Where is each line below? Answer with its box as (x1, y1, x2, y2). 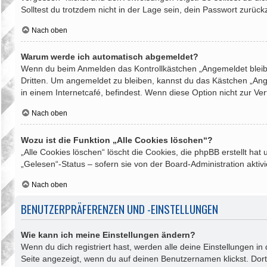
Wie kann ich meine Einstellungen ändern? (21, 229, 195, 240)
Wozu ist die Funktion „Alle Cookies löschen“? (21, 135, 213, 145)
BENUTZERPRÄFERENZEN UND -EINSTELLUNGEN (21, 200, 218, 218)
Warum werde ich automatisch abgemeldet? (21, 52, 198, 62)
